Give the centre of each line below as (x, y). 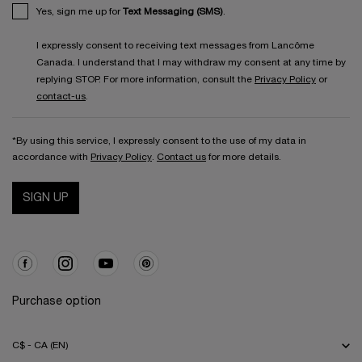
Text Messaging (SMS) (173, 11)
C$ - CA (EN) (40, 345)
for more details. (244, 157)
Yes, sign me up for (80, 11)
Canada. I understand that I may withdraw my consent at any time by (191, 62)
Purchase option (57, 301)
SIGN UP (46, 198)
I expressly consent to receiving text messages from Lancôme (175, 45)
